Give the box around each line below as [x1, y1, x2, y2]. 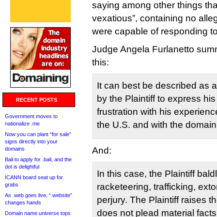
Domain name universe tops [5, 210, 71, 216]
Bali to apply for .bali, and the [5, 156, 72, 162]
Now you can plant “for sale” [5, 131, 71, 137]
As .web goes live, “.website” [5, 192, 72, 198]
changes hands [5, 200, 41, 205]
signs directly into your [5, 139, 58, 144]
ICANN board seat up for [5, 174, 63, 180]
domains [5, 146, 25, 152]
